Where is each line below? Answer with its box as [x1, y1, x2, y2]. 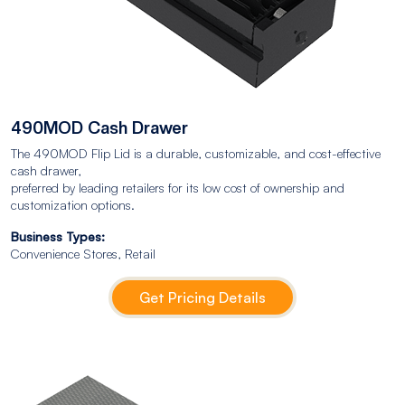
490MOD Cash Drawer [11, 118, 188, 137]
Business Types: [11, 228, 105, 244]
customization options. [11, 196, 135, 212]
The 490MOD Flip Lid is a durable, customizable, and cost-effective [11, 145, 381, 161]
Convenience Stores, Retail [11, 245, 155, 261]
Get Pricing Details [139, 287, 266, 306]
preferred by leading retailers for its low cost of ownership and [11, 179, 344, 195]
